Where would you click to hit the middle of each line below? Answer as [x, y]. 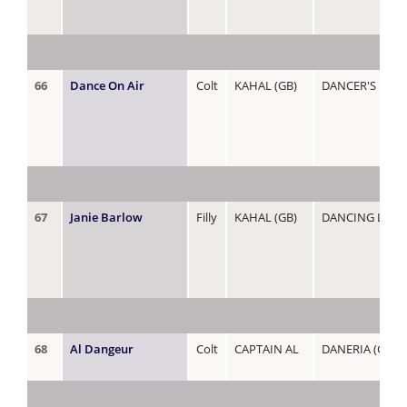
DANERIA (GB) [359, 348]
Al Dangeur [102, 348]
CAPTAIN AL [267, 348]
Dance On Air [107, 85]
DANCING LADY [363, 217]
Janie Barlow [106, 217]
